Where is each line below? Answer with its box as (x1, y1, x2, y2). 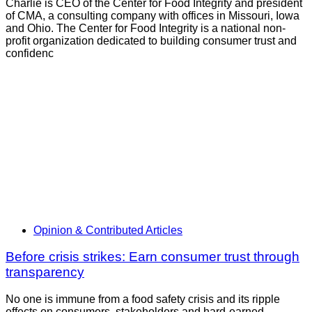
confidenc (6, 47, 54, 59)
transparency (6, 265, 84, 280)
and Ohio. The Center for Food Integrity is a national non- (6, 22, 286, 34)
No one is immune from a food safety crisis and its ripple (6, 293, 280, 306)
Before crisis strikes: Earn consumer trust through (6, 249, 299, 265)
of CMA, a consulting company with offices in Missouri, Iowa (6, 9, 299, 22)
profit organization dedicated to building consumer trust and (6, 34, 297, 47)
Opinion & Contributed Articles (33, 224, 182, 236)
